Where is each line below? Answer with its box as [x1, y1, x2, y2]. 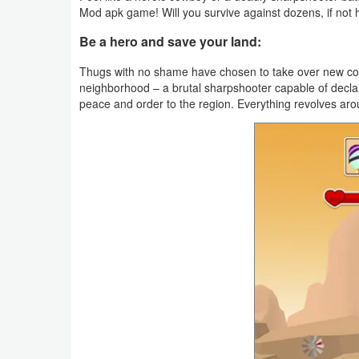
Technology [26, 252, 86, 270]
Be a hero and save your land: [79, 31, 261, 50]
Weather [26, 22, 70, 39]
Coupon [26, 94, 67, 111]
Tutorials [26, 289, 70, 307]
